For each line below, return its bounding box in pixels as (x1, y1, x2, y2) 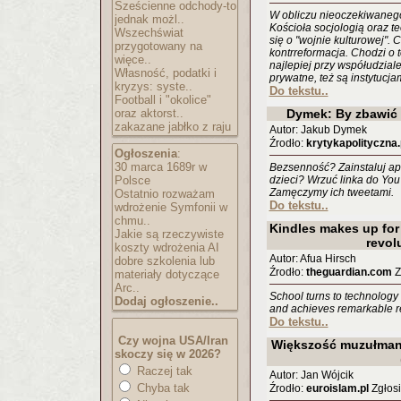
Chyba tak (133, 381, 190, 395)
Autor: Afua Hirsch (269, 252, 356, 265)
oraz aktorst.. (115, 107, 183, 120)
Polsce (115, 174, 150, 187)
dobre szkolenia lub (115, 254, 215, 268)
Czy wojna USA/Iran (118, 334, 228, 347)
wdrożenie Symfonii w (115, 200, 227, 214)
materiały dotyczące (115, 268, 219, 281)
